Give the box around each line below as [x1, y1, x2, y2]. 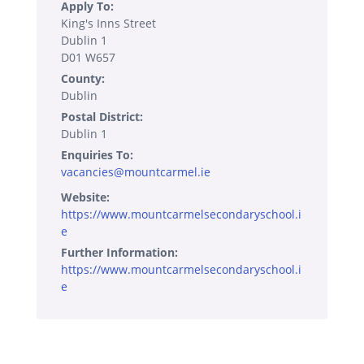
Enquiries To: [61, 147, 133, 163]
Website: [61, 189, 110, 206]
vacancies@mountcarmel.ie [61, 164, 210, 180]
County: [61, 71, 105, 87]
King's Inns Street [61, 15, 156, 32]
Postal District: [61, 109, 143, 125]
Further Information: [61, 245, 178, 261]
